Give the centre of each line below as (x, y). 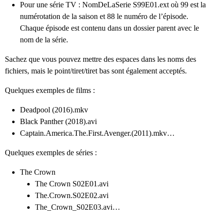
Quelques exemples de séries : (51, 153)
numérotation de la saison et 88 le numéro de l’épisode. (104, 17)
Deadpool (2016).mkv (54, 110)
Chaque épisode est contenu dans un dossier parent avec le (109, 28)
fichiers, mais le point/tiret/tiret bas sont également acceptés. (96, 71)
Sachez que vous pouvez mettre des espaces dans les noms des (100, 59)
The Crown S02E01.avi (72, 184)
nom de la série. (44, 40)
